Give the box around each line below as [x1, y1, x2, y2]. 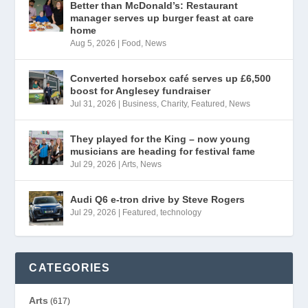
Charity [161, 99, 188, 109]
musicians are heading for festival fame [70, 146, 256, 157]
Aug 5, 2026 [70, 38, 116, 49]
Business [122, 99, 157, 109]
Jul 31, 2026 [70, 99, 117, 109]
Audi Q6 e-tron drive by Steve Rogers [70, 194, 245, 206]
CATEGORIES [29, 262, 111, 274]
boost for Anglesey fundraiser [70, 85, 211, 97]
